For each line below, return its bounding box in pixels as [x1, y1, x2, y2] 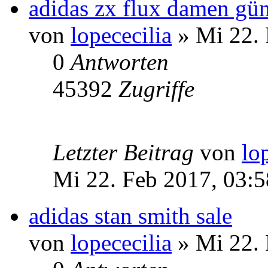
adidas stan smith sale [29, 202, 232, 229]
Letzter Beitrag [53, 139, 200, 165]
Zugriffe [118, 75, 194, 102]
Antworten [71, 48, 169, 75]
